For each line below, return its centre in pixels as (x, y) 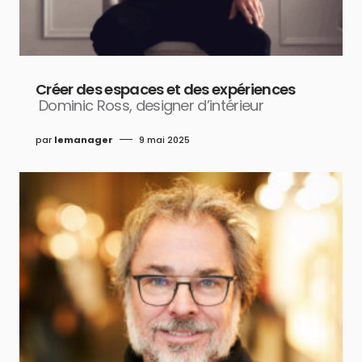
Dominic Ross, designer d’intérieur (152, 105)
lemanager (84, 139)
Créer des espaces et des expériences (166, 89)
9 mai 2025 (164, 139)
